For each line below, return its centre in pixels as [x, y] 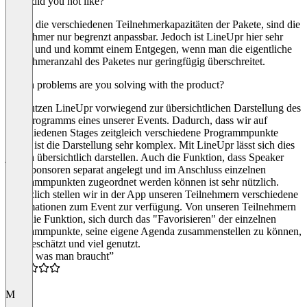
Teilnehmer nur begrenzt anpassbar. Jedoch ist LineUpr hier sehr [144, 36]
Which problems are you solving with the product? [115, 84]
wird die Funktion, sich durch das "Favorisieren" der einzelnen [141, 219]
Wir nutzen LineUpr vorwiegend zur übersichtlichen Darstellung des [153, 108]
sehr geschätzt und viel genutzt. [73, 243]
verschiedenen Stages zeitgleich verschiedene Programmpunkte [142, 132]
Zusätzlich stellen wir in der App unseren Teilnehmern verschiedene [152, 194]
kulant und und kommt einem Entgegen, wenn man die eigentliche [149, 49]
